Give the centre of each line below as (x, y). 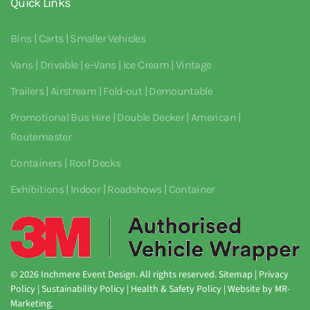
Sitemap (236, 275)
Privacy (274, 275)
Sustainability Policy (83, 290)
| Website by (248, 290)
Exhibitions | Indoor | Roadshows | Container (113, 189)
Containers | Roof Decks (66, 163)
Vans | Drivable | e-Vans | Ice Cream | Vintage (111, 65)
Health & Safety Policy (176, 290)
